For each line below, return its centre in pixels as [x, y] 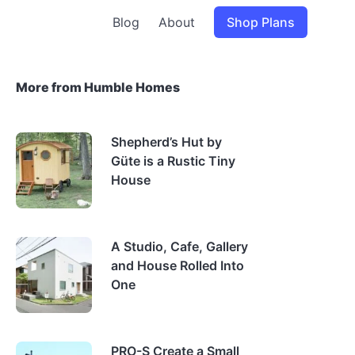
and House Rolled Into [177, 265]
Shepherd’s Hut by [166, 142]
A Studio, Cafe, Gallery [179, 246]
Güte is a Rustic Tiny [173, 161]
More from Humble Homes [98, 87]
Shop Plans [261, 22]
